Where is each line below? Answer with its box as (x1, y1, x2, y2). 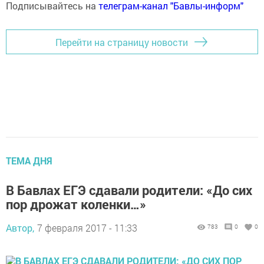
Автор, (6, 222, 34, 234)
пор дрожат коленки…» (6, 196, 146, 213)
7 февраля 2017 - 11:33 (37, 222, 137, 234)
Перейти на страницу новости (55, 35, 188, 48)
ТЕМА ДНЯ (6, 154, 52, 167)
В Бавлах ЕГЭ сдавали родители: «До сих (6, 181, 252, 199)
